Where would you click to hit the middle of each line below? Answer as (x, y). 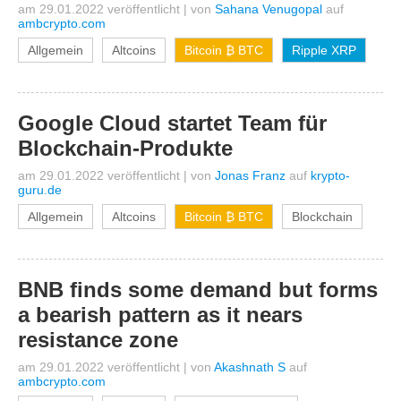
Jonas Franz (250, 175)
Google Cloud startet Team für (172, 123)
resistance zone (98, 340)
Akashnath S (250, 367)
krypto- (330, 175)
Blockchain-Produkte (125, 148)
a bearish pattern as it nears (160, 315)
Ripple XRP (324, 50)
